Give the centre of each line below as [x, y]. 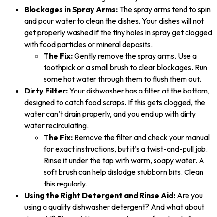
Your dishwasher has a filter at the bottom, [139, 91]
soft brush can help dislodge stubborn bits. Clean [124, 172]
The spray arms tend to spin [164, 9]
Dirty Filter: [46, 91]
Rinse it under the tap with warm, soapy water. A [124, 161]
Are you [189, 195]
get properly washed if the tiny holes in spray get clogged [118, 33]
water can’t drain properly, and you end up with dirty [110, 114]
